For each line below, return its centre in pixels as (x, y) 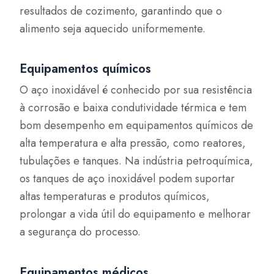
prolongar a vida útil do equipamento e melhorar (135, 214)
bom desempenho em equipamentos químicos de (137, 125)
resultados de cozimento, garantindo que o (121, 11)
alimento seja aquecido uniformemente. (113, 28)
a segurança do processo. (80, 232)
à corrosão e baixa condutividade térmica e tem (133, 108)
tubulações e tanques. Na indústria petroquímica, (137, 161)
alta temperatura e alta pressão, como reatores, (133, 143)
